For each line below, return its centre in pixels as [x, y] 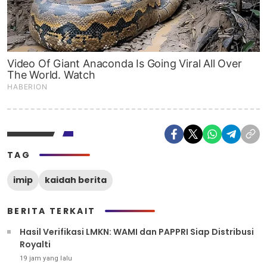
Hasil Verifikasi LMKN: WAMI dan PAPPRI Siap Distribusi [137, 232]
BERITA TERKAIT [52, 211]
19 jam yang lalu [46, 258]
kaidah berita [76, 180]
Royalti [35, 244]
